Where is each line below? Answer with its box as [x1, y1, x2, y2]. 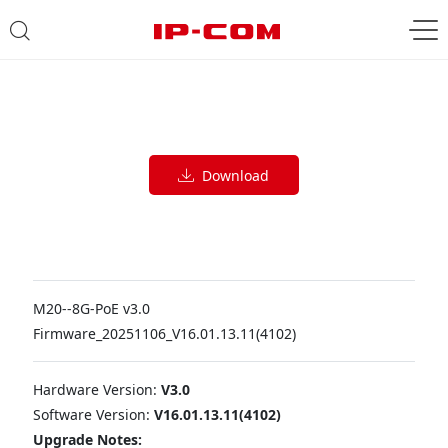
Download [194, 166, 270, 185]
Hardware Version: [32, 380, 157, 399]
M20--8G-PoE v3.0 [32, 299, 150, 318]
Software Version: [32, 405, 154, 424]
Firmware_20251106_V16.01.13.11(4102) [32, 324, 296, 343]
